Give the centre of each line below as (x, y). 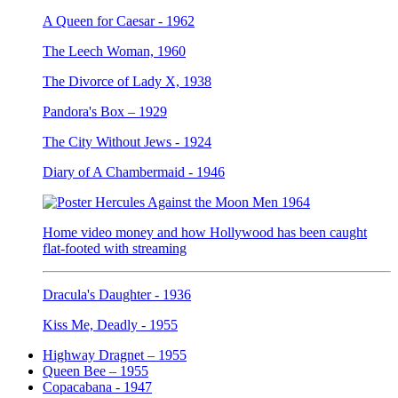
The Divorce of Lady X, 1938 (127, 82)
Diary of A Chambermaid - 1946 (134, 172)
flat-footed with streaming (115, 249)
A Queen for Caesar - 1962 (119, 21)
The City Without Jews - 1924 (127, 142)
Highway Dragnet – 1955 (115, 355)
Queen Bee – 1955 (96, 371)
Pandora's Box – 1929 (105, 112)
